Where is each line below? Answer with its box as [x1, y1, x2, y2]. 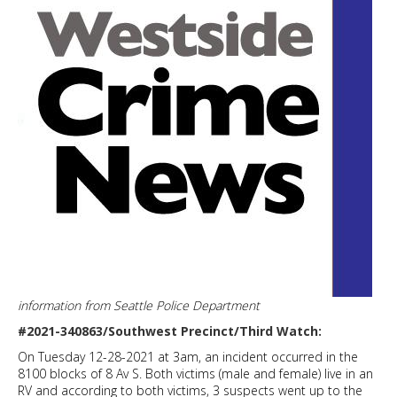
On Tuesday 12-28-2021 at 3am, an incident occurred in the [18, 348, 358, 366]
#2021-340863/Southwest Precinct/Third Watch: [18, 323, 325, 340]
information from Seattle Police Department [18, 297, 260, 315]
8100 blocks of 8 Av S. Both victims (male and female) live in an [18, 365, 373, 383]
